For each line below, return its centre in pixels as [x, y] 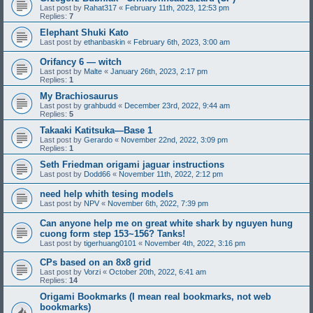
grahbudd [100, 106]
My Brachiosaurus [79, 96]
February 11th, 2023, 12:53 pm [177, 8]
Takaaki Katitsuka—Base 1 [96, 131]
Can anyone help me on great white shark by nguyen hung [166, 224]
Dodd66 [97, 174]
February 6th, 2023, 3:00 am [182, 42]
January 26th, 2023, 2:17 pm [159, 72]
